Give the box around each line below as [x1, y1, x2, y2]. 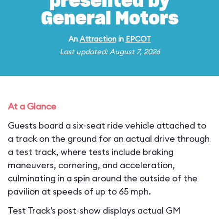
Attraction [79, 34, 116, 44]
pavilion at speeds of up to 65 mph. [8, 186, 151, 197]
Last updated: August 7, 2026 [59, 47, 160, 56]
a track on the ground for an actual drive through [8, 133, 210, 144]
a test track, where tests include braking [8, 146, 174, 157]
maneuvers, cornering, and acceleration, [8, 159, 175, 171]
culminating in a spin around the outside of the [8, 173, 197, 184]
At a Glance [8, 101, 56, 112]
